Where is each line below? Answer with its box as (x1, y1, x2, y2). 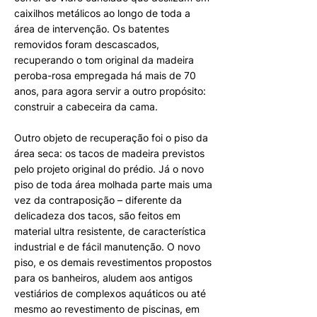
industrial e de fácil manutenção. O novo (14, 241, 200, 253)
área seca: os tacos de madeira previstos (14, 147, 204, 159)
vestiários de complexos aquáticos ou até (14, 287, 206, 299)
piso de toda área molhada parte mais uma (14, 178, 212, 190)
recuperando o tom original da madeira (14, 54, 194, 66)
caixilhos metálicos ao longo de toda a (14, 7, 190, 19)
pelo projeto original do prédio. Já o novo (14, 163, 204, 175)
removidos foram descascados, (14, 38, 159, 50)
